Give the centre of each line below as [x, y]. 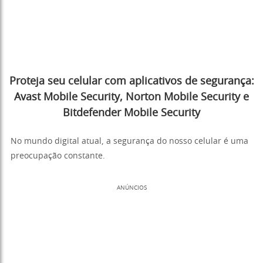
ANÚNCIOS [131, 188]
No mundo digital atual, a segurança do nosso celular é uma [129, 142]
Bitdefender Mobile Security [131, 114]
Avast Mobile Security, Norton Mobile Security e [131, 98]
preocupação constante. [58, 156]
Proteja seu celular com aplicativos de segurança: [131, 82]
